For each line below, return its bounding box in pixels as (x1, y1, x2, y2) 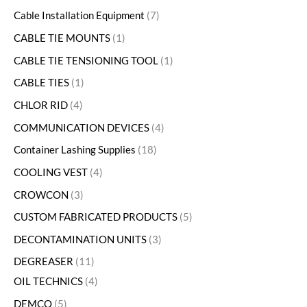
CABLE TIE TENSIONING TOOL (14, 54, 158, 66)
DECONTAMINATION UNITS (14, 233, 147, 245)
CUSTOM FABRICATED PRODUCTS (14, 211, 177, 223)
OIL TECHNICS (14, 275, 83, 288)
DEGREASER (14, 256, 73, 268)
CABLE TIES (14, 77, 69, 89)
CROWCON (14, 188, 69, 201)
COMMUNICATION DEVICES (14, 121, 149, 134)
